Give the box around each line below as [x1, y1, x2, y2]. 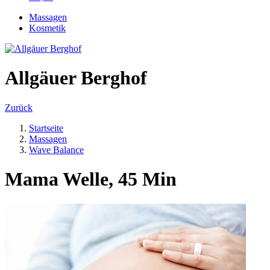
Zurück [5, 102, 33, 113]
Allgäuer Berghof [5, 67, 147, 89]
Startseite [29, 122, 63, 133]
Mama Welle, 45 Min [5, 168, 177, 190]
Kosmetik [29, 23, 66, 33]
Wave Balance [29, 144, 84, 155]
